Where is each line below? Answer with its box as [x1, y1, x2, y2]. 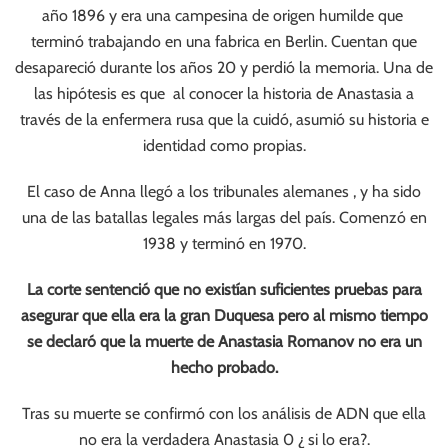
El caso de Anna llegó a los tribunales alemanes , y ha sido [27, 182, 421, 201]
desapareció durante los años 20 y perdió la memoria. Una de [15, 58, 433, 77]
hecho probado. [170, 358, 278, 377]
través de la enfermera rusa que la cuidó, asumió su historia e [19, 110, 429, 129]
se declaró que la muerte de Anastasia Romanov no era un [26, 332, 422, 351]
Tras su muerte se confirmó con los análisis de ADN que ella [22, 404, 426, 423]
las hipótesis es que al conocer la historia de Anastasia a [34, 84, 414, 103]
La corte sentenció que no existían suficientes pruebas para [26, 280, 422, 299]
